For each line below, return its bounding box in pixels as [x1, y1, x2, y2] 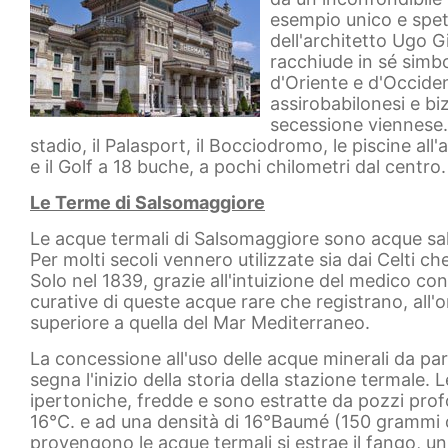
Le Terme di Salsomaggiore [30, 191, 265, 213]
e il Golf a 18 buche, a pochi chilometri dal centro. [30, 155, 446, 177]
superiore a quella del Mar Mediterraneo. [30, 311, 370, 333]
